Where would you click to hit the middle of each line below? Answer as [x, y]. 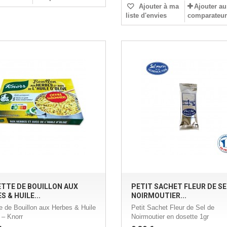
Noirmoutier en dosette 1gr [170, 217]
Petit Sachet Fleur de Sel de [173, 208]
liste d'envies [146, 16]
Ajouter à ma [158, 7]
